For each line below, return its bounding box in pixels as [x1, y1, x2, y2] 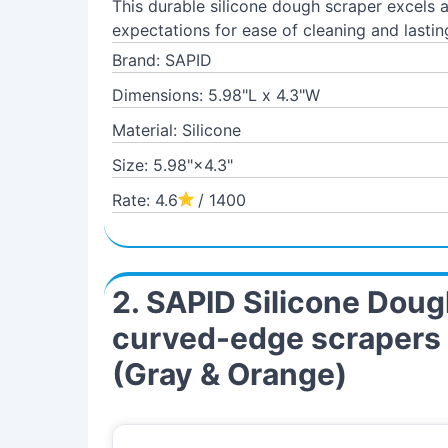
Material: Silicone [112, 120, 241, 140]
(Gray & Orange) [112, 356, 347, 392]
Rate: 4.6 [112, 190, 178, 210]
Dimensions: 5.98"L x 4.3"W [112, 85, 320, 105]
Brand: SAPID [112, 50, 212, 70]
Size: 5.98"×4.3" [112, 155, 233, 175]
